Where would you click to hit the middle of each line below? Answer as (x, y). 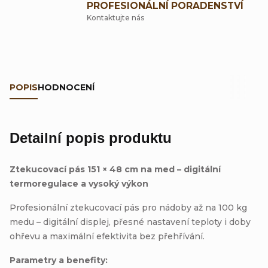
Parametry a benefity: (59, 260)
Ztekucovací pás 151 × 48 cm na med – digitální (115, 169)
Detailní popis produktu (91, 138)
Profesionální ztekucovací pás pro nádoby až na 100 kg (128, 207)
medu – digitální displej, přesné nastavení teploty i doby (130, 222)
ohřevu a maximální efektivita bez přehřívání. (107, 236)
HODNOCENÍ (66, 87)
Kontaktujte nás (115, 17)
